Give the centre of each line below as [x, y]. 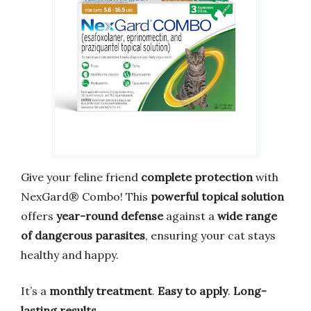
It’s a [35, 291]
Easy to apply [193, 291]
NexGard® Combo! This [86, 196]
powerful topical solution [217, 196]
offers [39, 216]
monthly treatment [101, 291]
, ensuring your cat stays [210, 235]
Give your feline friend [81, 177]
